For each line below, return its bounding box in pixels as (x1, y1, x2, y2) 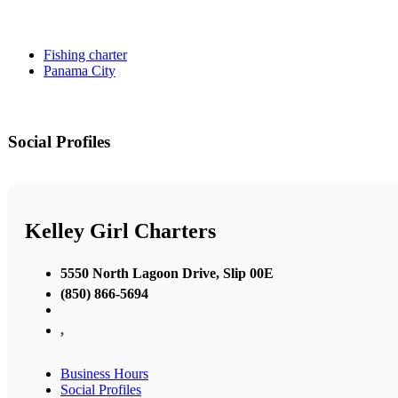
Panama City (44, 63, 115, 79)
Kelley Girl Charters (25, 219, 216, 243)
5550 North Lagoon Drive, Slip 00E (60, 265, 274, 281)
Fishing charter (44, 47, 127, 63)
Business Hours (60, 365, 148, 381)
